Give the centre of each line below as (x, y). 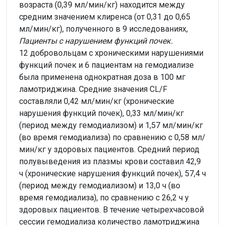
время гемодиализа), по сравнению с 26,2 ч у (104, 197)
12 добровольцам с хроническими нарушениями (111, 53)
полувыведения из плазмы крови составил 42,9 (110, 161)
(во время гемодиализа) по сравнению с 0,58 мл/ (112, 137)
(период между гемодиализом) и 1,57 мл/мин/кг (111, 125)
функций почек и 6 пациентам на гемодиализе (106, 65)
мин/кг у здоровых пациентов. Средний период (109, 149)
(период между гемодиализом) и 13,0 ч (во (100, 185)
